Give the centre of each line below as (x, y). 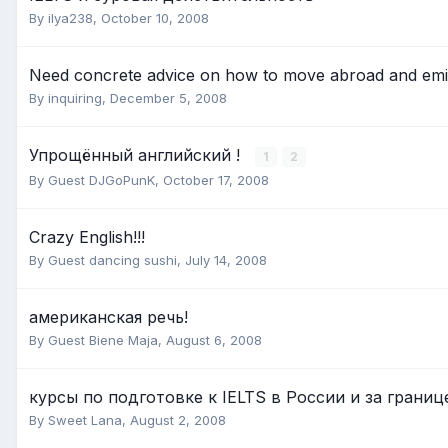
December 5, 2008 (168, 98)
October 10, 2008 (155, 18)
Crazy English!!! (87, 237)
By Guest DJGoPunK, (96, 180)
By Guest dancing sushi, (107, 260)
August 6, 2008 (214, 340)
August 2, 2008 (178, 420)
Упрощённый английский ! (137, 155)
